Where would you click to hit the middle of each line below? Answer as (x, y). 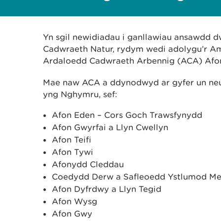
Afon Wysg (74, 201)
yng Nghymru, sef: (80, 94)
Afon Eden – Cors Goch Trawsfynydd (127, 115)
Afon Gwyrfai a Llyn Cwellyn (110, 127)
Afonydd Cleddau (88, 164)
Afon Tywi (73, 152)
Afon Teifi (72, 140)
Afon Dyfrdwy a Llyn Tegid (107, 189)
